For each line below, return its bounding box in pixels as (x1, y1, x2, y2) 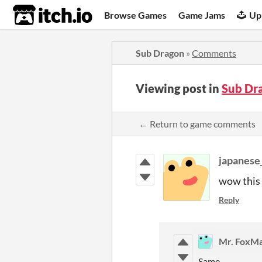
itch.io (12, 4, 64, 27)
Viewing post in (136, 81, 222, 95)
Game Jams (178, 9, 226, 20)
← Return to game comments (139, 118, 256, 129)
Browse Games (104, 9, 167, 20)
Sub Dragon (136, 47, 184, 58)
